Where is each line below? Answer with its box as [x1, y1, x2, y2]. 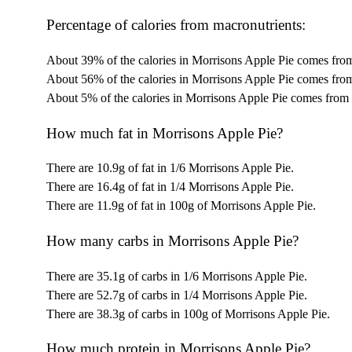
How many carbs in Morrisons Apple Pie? [46, 232, 299, 249]
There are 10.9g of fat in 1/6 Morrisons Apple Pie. [46, 161, 295, 175]
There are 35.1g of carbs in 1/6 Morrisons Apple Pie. [46, 269, 308, 283]
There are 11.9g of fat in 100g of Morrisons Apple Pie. [46, 199, 317, 213]
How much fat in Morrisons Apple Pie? [46, 124, 284, 141]
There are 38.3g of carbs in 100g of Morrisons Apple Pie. [46, 306, 331, 321]
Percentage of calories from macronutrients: [46, 16, 306, 34]
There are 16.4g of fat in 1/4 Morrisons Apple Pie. [46, 180, 295, 194]
